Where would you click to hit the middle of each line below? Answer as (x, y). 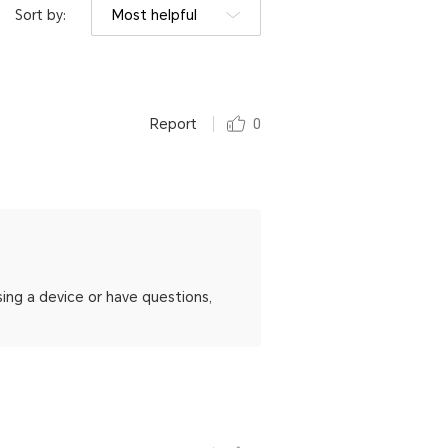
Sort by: (40, 15)
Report (173, 124)
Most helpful (154, 15)
